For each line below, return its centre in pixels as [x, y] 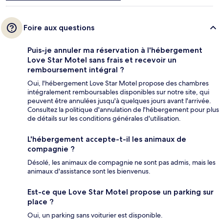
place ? [41, 202]
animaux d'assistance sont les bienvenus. [89, 171]
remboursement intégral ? [76, 70]
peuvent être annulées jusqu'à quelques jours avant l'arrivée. [119, 101]
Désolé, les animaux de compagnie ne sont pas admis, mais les [121, 163]
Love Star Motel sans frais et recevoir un [102, 60]
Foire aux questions [59, 28]
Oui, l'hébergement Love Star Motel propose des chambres [118, 83]
